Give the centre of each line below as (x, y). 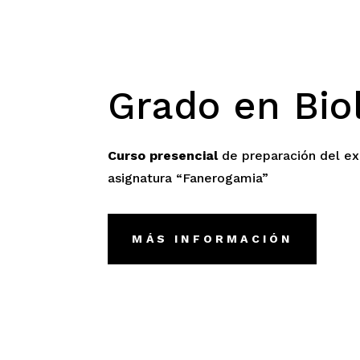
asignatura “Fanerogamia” (188, 178)
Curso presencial (163, 155)
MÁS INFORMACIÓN (213, 238)
